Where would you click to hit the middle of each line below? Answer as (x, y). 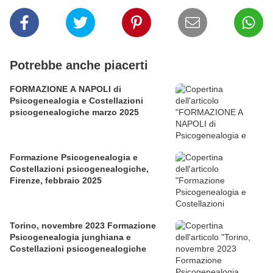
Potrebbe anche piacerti (79, 66)
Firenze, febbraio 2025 (56, 181)
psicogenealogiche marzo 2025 (74, 112)
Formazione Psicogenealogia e (74, 158)
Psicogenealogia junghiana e (70, 237)
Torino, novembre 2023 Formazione (83, 226)
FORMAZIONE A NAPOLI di (66, 89)
